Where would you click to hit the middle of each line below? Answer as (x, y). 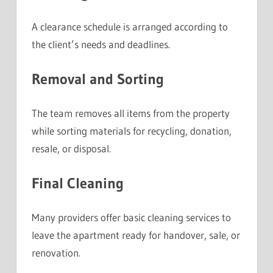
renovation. (56, 253)
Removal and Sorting (98, 79)
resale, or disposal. (71, 149)
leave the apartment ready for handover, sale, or (136, 235)
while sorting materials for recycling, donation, (132, 131)
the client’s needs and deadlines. (101, 44)
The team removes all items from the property (131, 113)
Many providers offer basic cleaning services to (131, 218)
